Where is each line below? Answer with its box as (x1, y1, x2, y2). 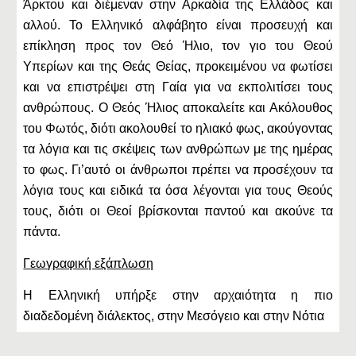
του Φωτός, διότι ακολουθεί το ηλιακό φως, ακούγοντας (23, 122, 333, 135)
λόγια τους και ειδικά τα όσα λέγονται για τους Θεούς (23, 184, 333, 197)
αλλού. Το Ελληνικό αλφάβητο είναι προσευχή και (23, 18, 333, 32)
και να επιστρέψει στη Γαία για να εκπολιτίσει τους (23, 80, 333, 94)
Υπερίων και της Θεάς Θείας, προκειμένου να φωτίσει (23, 60, 333, 73)
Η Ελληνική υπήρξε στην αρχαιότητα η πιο (23, 288, 333, 302)
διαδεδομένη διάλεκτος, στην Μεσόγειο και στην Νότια (23, 309, 325, 323)
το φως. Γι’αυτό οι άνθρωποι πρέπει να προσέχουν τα (23, 163, 333, 176)
